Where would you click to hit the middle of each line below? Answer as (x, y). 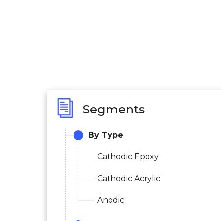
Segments (114, 110)
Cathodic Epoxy (128, 156)
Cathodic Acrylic (129, 178)
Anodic (111, 200)
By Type (106, 135)
